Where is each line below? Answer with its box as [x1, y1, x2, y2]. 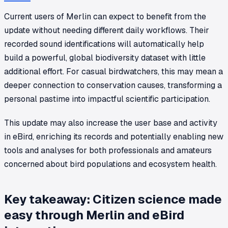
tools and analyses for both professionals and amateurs [4, 145, 212, 156]
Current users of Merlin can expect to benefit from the [4, 11, 206, 22]
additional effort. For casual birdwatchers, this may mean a [4, 66, 223, 77]
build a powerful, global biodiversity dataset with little [4, 52, 206, 63]
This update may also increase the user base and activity [4, 117, 217, 128]
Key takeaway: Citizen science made [4, 191, 222, 207]
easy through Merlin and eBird [4, 207, 184, 223]
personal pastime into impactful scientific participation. [4, 93, 210, 104]
